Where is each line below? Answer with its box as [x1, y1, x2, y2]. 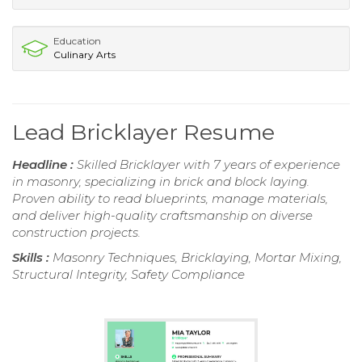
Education [53, 34, 101, 47]
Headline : [12, 156, 77, 172]
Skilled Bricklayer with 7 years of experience [77, 156, 340, 172]
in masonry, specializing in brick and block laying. [12, 173, 309, 189]
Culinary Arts [53, 48, 116, 61]
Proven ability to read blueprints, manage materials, [12, 190, 328, 206]
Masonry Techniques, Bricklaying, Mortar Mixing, [53, 249, 342, 265]
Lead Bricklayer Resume [12, 118, 275, 145]
